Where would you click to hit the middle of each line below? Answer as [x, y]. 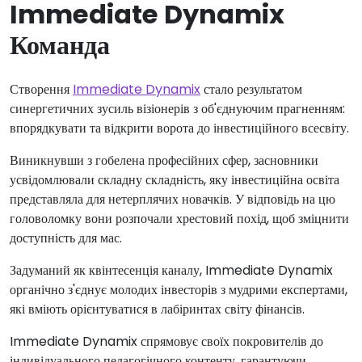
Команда [60, 45]
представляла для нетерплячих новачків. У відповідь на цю [173, 199]
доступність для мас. [66, 238]
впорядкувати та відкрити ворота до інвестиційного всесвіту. [179, 128]
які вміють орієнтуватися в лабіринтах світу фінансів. [157, 309]
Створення [41, 89]
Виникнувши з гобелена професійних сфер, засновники [164, 160]
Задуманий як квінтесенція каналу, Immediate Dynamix [171, 270]
